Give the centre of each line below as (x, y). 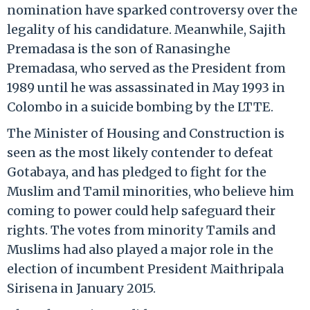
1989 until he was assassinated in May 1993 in (146, 87)
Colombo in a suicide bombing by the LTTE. (140, 107)
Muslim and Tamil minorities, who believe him (151, 191)
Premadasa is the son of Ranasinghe (119, 48)
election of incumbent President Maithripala (145, 268)
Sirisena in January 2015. (81, 288)
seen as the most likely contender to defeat (140, 152)
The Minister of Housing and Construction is (146, 133)
